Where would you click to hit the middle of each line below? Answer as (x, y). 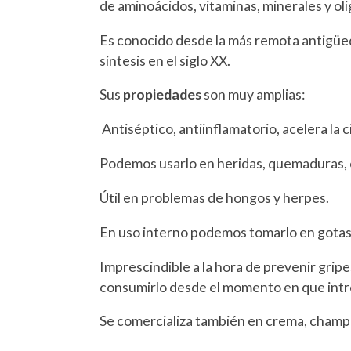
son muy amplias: (254, 94)
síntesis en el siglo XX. (165, 60)
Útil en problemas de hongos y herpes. (215, 197)
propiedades (163, 94)
